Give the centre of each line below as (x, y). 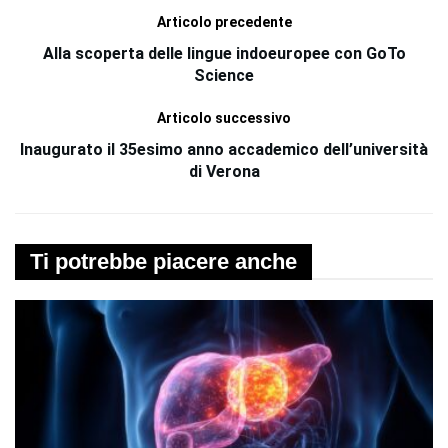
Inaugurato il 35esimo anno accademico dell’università (224, 149)
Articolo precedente (224, 21)
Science (224, 75)
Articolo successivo (224, 117)
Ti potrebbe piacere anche (163, 261)
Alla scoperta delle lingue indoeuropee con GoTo (224, 53)
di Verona (224, 171)
